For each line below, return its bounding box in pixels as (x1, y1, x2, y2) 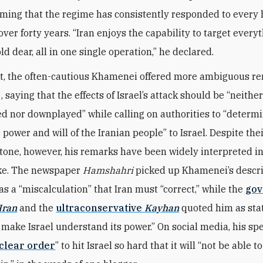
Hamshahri (83, 164, 134, 176)
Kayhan (144, 201, 180, 214)
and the (17, 201, 56, 214)
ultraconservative (56, 201, 145, 214)
